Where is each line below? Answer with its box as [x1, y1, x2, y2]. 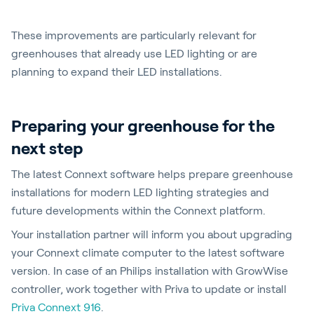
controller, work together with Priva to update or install [11, 283, 287, 295]
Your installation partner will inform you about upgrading [11, 228, 292, 240]
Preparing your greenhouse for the [11, 116, 275, 135]
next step [11, 139, 83, 158]
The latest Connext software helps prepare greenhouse [11, 168, 293, 180]
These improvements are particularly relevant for [11, 29, 257, 41]
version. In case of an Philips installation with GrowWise [11, 265, 288, 277]
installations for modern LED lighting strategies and [11, 186, 269, 198]
